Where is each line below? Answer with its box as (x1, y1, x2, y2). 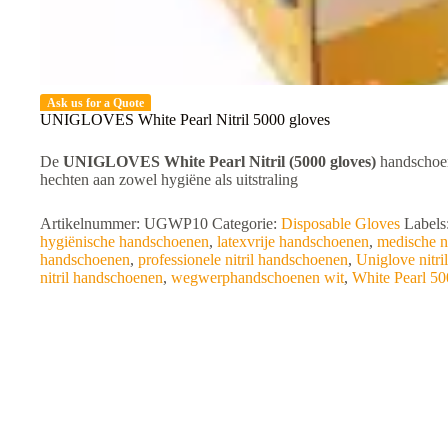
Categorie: (212, 214, 281, 232)
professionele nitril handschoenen (138, 250, 348, 268)
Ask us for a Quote (47, 95, 145, 110)
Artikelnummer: (40, 214, 144, 232)
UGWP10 (144, 214, 208, 232)
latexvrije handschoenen (217, 232, 369, 250)
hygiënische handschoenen (40, 232, 209, 250)
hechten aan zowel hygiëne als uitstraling (40, 170, 298, 188)
